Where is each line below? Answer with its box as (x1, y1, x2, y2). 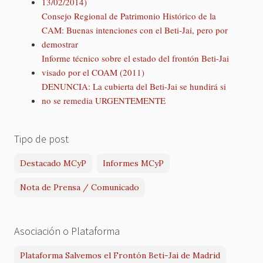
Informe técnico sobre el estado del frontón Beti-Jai (41, 52, 229, 65)
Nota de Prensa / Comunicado (20, 181, 139, 193)
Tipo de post (14, 131, 69, 146)
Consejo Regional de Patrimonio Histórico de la (41, 10, 216, 22)
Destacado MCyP (20, 157, 86, 168)
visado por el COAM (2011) (41, 66, 144, 79)
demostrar (41, 38, 78, 50)
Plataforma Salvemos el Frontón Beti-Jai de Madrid (20, 249, 220, 261)
